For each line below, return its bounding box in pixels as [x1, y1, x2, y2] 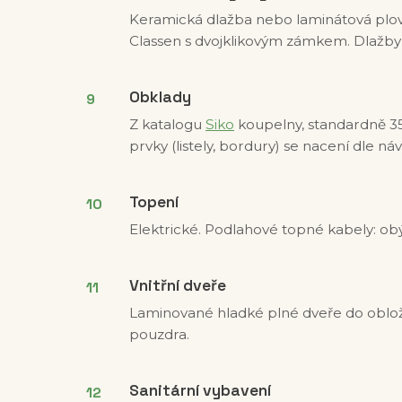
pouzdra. [129, 326, 189, 344]
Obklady [129, 87, 191, 108]
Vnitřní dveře [129, 275, 226, 296]
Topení [129, 192, 179, 213]
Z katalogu [129, 116, 205, 134]
